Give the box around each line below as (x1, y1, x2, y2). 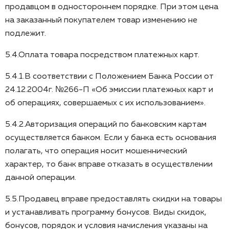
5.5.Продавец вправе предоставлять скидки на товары (5, 195, 222, 203)
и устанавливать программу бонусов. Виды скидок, (5, 208, 207, 217)
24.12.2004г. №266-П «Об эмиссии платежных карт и (5, 85, 213, 94)
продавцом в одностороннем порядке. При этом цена (5, 3, 218, 11)
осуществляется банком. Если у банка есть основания (5, 133, 216, 142)
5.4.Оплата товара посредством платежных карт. (5, 51, 199, 59)
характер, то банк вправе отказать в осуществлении (5, 160, 213, 169)
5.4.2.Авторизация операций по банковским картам (5, 120, 207, 129)
